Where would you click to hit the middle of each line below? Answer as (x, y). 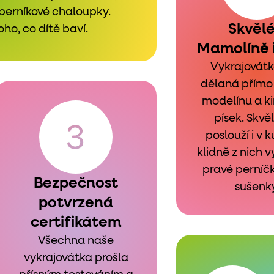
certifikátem (76, 223)
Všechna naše (76, 241)
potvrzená (76, 203)
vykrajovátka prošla (76, 258)
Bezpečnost (76, 183)
